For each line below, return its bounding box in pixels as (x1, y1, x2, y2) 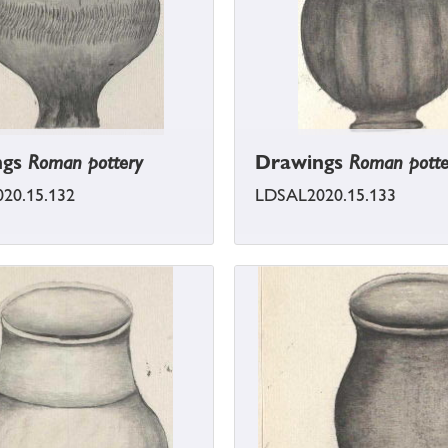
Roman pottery (28, 150, 143, 175)
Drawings (255, 150, 349, 175)
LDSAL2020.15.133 (255, 185, 396, 206)
